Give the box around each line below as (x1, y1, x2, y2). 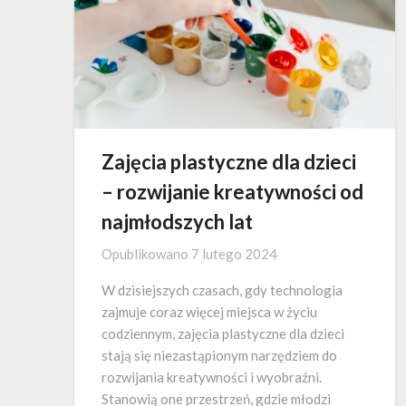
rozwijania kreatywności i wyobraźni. (101, 368, 322, 385)
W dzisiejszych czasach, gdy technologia (101, 281, 343, 298)
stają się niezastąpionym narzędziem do (101, 346, 337, 363)
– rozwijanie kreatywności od (101, 179, 363, 204)
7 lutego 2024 (191, 245, 277, 262)
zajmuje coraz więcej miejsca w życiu (101, 303, 317, 320)
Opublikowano (101, 245, 191, 262)
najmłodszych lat (101, 208, 253, 234)
